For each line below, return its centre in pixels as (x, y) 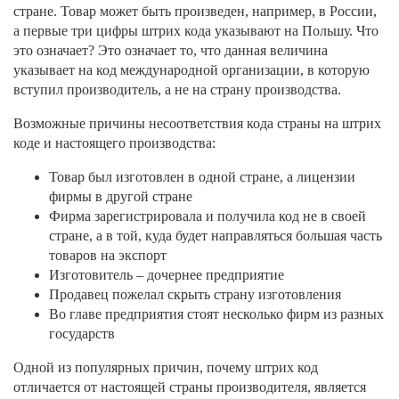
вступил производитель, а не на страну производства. (177, 90)
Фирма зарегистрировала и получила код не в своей (208, 216)
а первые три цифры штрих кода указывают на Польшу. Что (196, 31)
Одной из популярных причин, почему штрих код (166, 368)
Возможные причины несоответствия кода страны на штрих (197, 124)
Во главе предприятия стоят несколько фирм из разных (216, 314)
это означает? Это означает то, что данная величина (171, 51)
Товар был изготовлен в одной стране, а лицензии (202, 177)
